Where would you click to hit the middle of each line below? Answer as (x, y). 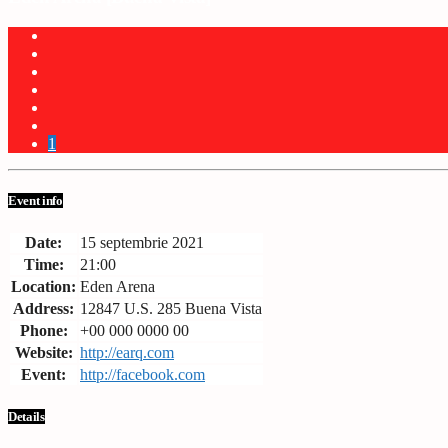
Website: (43, 352)
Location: (43, 286)
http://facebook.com (142, 374)
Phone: (43, 330)
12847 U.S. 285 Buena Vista (171, 308)
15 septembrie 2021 (142, 242)
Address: (43, 308)
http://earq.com (127, 352)
